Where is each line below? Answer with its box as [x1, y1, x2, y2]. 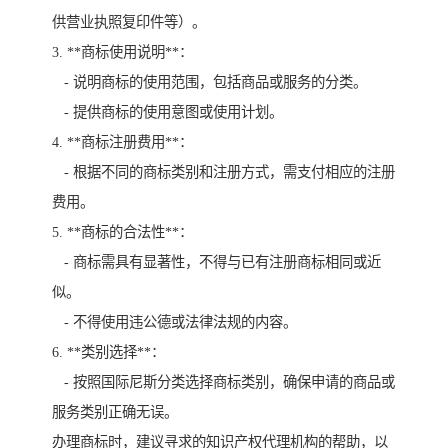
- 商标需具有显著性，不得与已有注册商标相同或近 [52, 254, 381, 271]
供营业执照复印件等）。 [52, 14, 206, 31]
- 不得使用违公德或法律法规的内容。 [52, 314, 297, 331]
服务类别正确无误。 [52, 404, 178, 421]
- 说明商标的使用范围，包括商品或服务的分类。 [52, 74, 367, 91]
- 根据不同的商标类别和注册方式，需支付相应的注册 [52, 164, 395, 181]
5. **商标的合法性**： [52, 224, 193, 241]
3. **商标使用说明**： [52, 44, 193, 61]
